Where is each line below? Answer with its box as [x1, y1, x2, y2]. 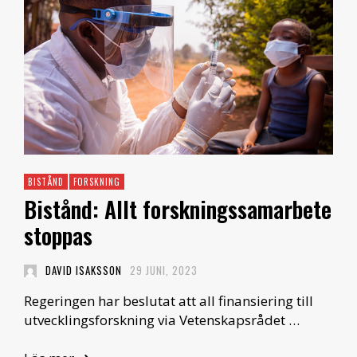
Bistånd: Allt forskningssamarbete [24, 193, 331, 226]
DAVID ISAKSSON [45, 262, 122, 279]
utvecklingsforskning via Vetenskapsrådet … [24, 311, 300, 330]
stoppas [24, 219, 92, 253]
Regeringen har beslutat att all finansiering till [24, 292, 313, 311]
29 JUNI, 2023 [130, 262, 198, 279]
